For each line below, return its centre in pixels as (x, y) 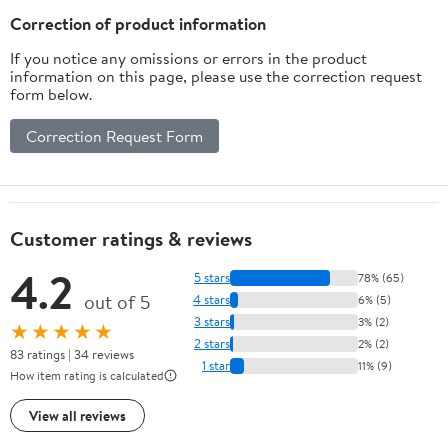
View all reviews (77, 415)
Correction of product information (138, 23)
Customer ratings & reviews (131, 238)
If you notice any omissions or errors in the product (188, 57)
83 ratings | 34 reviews (72, 353)
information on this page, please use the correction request (216, 75)
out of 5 (117, 301)
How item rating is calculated (87, 375)
